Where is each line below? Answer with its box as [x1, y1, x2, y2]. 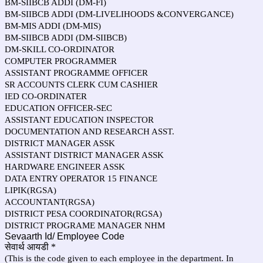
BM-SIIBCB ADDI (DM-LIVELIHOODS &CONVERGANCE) [5, 9, 234, 19]
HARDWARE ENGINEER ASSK [5, 162, 125, 171]
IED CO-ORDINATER [5, 92, 87, 101]
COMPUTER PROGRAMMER [5, 56, 117, 66]
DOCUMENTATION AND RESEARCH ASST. [5, 127, 174, 136]
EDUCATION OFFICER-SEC [5, 103, 112, 113]
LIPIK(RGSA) [5, 186, 56, 195]
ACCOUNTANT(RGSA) [5, 197, 95, 207]
